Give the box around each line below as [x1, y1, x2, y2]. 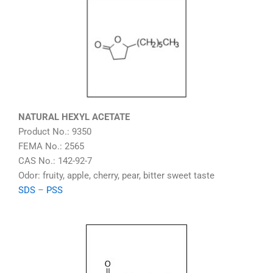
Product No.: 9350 [18, 126, 91, 137]
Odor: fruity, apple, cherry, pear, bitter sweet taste [18, 169, 214, 181]
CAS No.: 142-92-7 [18, 155, 92, 166]
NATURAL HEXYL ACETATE [18, 111, 130, 122]
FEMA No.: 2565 [18, 140, 84, 152]
